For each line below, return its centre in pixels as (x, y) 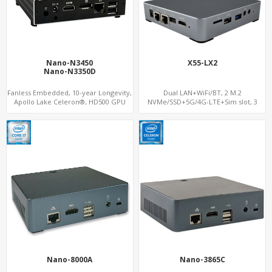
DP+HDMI (70, 110)
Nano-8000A (70, 259)
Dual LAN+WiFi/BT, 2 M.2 (202, 92)
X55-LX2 (202, 63)
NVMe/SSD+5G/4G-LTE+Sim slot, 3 (202, 101)
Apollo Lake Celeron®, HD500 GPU (70, 101)
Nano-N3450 (70, 63)
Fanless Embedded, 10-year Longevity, (70, 92)
